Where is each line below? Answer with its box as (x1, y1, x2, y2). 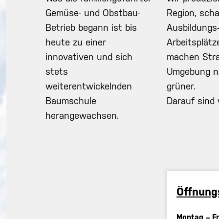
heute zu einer (45, 36, 107, 47)
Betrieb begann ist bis (45, 22, 137, 33)
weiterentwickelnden (45, 80, 132, 91)
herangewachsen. (45, 109, 119, 121)
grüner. (167, 80, 196, 91)
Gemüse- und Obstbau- (45, 7, 141, 18)
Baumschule (45, 95, 97, 106)
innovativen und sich (45, 51, 133, 62)
